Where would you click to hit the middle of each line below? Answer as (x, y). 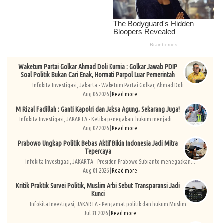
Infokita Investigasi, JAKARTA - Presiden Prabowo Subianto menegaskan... (110, 162)
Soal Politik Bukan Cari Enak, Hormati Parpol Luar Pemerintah (98, 75)
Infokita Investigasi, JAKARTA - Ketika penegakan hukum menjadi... (98, 119)
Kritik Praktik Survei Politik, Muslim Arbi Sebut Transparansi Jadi (98, 186)
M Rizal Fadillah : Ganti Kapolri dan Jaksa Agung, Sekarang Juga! (98, 109)
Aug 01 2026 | (98, 171)
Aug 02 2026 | (98, 128)
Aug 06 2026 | (98, 94)
